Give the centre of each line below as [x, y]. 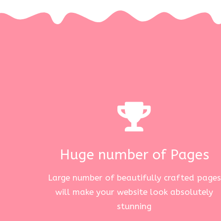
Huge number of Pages [134, 154]
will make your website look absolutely [134, 192]
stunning [134, 206]
